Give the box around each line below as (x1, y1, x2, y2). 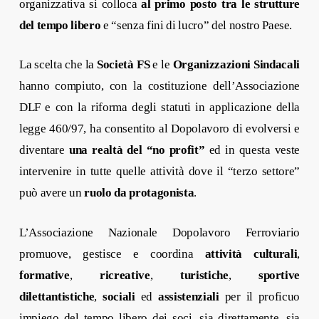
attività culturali (204, 246, 298, 261)
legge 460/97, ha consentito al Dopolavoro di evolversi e (19, 122, 300, 135)
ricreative (100, 268, 150, 282)
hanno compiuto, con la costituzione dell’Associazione (19, 79, 300, 93)
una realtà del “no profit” (69, 143, 205, 157)
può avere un (19, 186, 85, 199)
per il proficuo (219, 289, 300, 303)
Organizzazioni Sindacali (172, 58, 300, 71)
